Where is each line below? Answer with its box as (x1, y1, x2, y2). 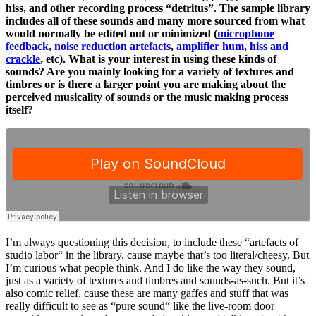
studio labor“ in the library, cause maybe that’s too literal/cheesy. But (6, 249, 309, 262)
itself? (6, 104, 33, 116)
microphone (217, 28, 274, 40)
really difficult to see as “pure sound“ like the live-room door (6, 300, 274, 312)
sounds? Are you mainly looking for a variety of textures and (6, 66, 294, 78)
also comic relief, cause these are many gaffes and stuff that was (6, 287, 288, 300)
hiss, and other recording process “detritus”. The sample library (6, 2, 310, 15)
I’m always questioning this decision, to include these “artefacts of (6, 236, 298, 249)
